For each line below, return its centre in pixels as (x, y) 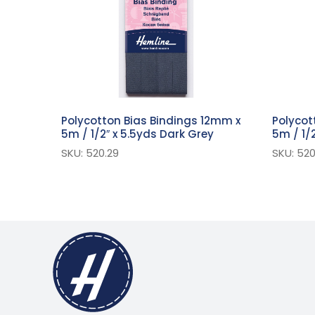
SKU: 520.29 (90, 153)
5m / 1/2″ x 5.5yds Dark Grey (137, 134)
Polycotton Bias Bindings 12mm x (151, 121)
